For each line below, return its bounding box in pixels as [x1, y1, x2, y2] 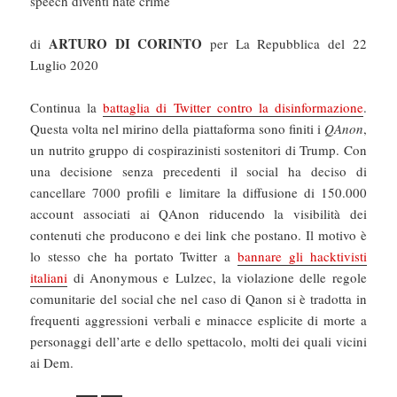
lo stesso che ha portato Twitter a [30, 247, 237, 266]
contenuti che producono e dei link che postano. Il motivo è [30, 226, 367, 245]
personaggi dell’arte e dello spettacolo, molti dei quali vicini [30, 332, 367, 351]
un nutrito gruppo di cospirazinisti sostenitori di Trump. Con [30, 141, 367, 160]
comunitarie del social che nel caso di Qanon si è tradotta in [30, 290, 367, 308]
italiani [30, 269, 68, 287]
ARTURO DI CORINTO [49, 34, 203, 54]
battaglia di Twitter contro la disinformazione [103, 98, 363, 117]
